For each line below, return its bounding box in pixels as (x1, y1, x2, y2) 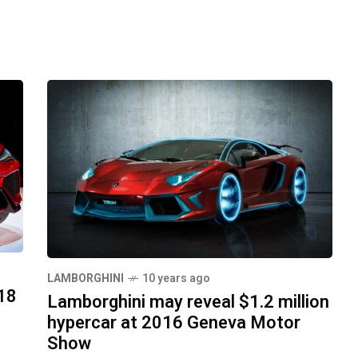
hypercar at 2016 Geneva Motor (47, 310, 300, 336)
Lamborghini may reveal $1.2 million (47, 289, 329, 316)
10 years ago (142, 270, 210, 288)
